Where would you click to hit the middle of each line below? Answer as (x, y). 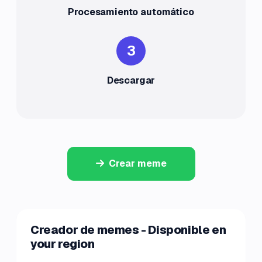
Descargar (131, 80)
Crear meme (137, 163)
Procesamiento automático (131, 12)
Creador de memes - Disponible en (128, 230)
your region (63, 244)
